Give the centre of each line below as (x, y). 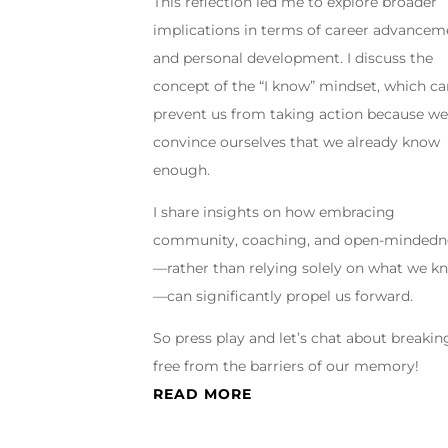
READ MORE (203, 394)
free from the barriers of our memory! (286, 366)
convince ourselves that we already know (297, 142)
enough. (182, 170)
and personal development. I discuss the (293, 58)
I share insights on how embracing (274, 212)
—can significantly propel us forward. (283, 296)
